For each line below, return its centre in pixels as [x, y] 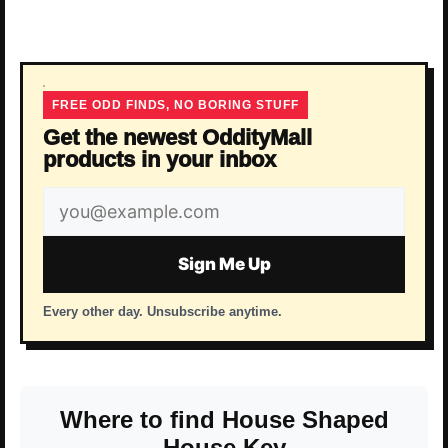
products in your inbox [159, 159]
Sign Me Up [224, 263]
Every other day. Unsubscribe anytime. [162, 311]
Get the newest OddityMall [177, 137]
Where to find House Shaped [224, 419]
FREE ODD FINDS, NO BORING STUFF [175, 104]
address [84, 233]
